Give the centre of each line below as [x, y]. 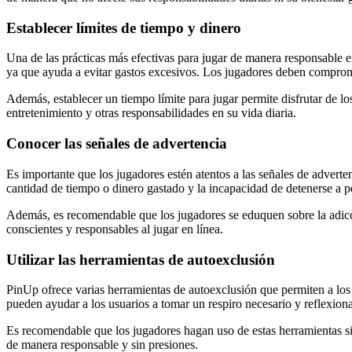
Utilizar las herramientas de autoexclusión [141, 259]
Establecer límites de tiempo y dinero [124, 27]
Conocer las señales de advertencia [117, 144]
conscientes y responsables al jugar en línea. [115, 229]
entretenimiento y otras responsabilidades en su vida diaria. [151, 113]
